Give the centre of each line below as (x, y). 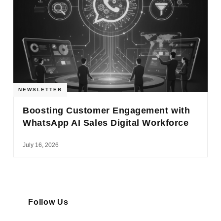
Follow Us (48, 202)
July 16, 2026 (41, 145)
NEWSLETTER (40, 89)
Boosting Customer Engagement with (107, 110)
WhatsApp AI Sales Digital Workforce (106, 123)
